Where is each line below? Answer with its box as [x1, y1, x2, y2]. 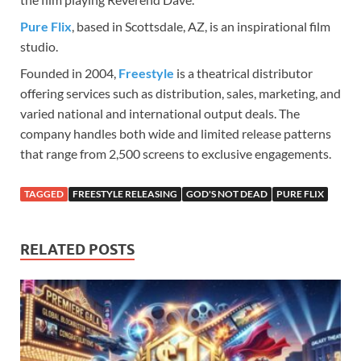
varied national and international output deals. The [20, 106, 300, 122]
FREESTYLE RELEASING [73, 188, 177, 201]
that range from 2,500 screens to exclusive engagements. [20, 146, 331, 162]
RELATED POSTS [20, 241, 135, 259]
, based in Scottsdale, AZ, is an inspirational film [72, 19, 330, 35]
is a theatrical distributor [174, 65, 313, 81]
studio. [20, 39, 58, 55]
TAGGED [24, 188, 64, 201]
